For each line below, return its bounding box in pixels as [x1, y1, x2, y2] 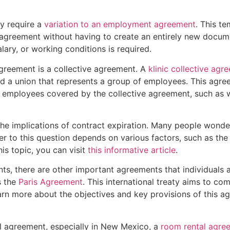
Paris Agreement [18, 177, 83, 187]
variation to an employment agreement [44, 19, 196, 30]
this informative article [88, 144, 176, 155]
